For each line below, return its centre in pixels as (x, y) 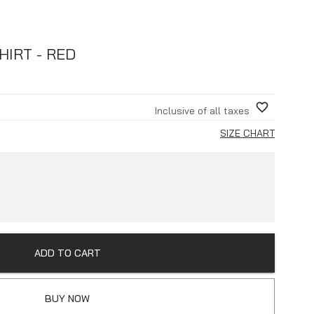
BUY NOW (67, 298)
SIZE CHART (247, 133)
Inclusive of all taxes (202, 110)
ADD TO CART (67, 253)
